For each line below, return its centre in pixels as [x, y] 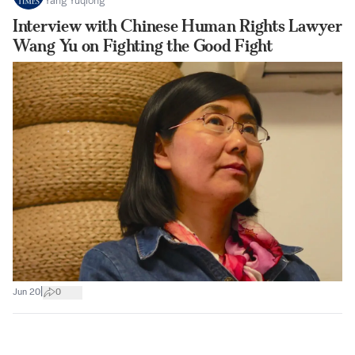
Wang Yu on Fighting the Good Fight [143, 46]
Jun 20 [27, 292]
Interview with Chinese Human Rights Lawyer [177, 26]
